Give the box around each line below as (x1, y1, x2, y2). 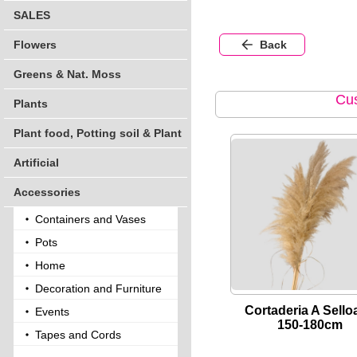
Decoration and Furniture (35, 282, 162, 295)
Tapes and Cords (35, 328, 121, 341)
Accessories (14, 186, 80, 198)
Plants (14, 97, 48, 110)
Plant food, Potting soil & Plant (14, 127, 182, 139)
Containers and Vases (35, 213, 146, 226)
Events (35, 305, 69, 318)
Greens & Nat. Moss (14, 68, 121, 80)
